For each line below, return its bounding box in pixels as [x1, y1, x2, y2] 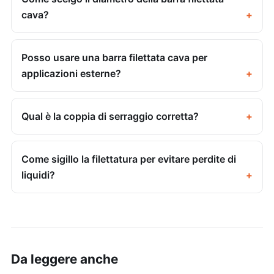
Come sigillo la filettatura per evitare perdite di [21, 152, 236, 165]
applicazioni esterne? [21, 67, 121, 80]
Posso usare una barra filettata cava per [21, 51, 207, 64]
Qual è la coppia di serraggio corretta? [21, 109, 199, 122]
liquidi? [21, 168, 55, 181]
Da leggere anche [11, 251, 118, 267]
